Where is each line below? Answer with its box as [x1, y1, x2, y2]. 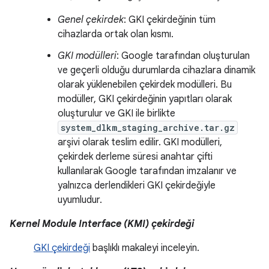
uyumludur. [58, 194, 102, 207]
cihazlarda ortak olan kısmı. [58, 28, 174, 41]
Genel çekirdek [58, 14, 124, 26]
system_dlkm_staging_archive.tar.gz [61, 122, 235, 134]
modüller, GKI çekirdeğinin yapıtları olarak [58, 93, 232, 106]
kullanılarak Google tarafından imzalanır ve [58, 165, 237, 178]
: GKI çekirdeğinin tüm [124, 14, 216, 26]
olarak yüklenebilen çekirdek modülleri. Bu [58, 79, 232, 91]
